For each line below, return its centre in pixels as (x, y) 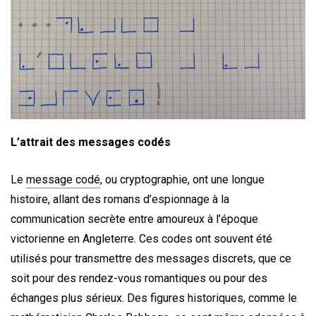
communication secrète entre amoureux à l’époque (134, 219)
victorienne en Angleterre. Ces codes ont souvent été (141, 239)
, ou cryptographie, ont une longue (182, 180)
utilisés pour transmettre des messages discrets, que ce (151, 259)
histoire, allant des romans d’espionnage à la (120, 200)
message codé (63, 180)
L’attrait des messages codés (91, 142)
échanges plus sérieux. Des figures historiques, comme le (154, 298)
